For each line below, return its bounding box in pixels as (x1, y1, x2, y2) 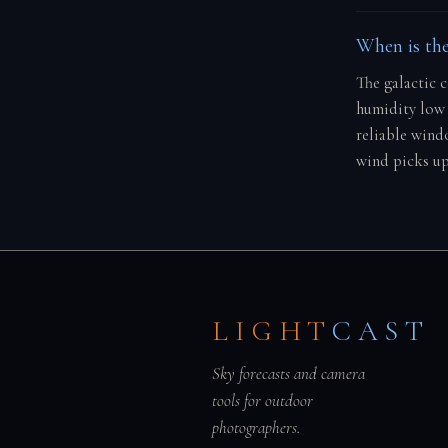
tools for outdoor (212, 390, 313, 412)
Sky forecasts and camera (212, 363, 365, 385)
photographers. (212, 417, 300, 439)
